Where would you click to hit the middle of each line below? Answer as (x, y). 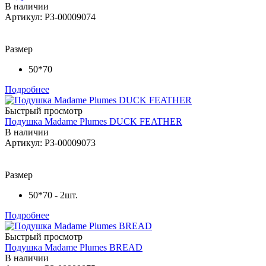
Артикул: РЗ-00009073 (50, 142)
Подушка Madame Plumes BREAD (74, 247)
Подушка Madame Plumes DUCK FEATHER (94, 121)
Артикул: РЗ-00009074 (50, 17)
